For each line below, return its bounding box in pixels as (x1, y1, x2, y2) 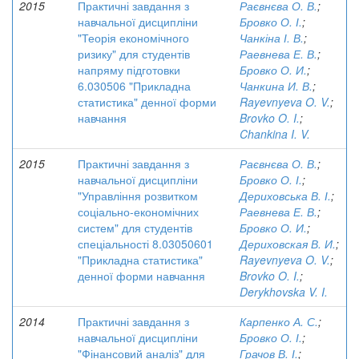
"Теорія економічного (78, 30, 189, 46)
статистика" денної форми (78, 94, 216, 110)
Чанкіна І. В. (240, 30, 304, 46)
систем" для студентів (78, 220, 192, 236)
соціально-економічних (78, 204, 199, 220)
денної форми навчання (78, 268, 205, 284)
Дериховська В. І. (240, 188, 331, 204)
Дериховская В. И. (240, 236, 336, 252)
